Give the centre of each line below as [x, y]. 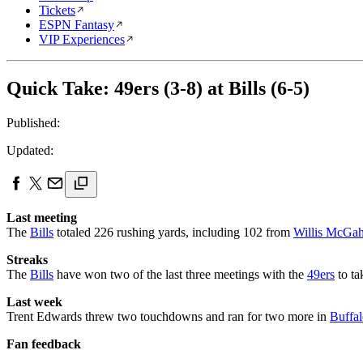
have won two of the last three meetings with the [180, 274]
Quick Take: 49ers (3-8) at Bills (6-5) [158, 88]
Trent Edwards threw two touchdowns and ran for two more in [168, 316]
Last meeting [42, 217]
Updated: [30, 150]
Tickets [57, 10]
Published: [33, 122]
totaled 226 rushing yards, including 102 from [173, 232]
